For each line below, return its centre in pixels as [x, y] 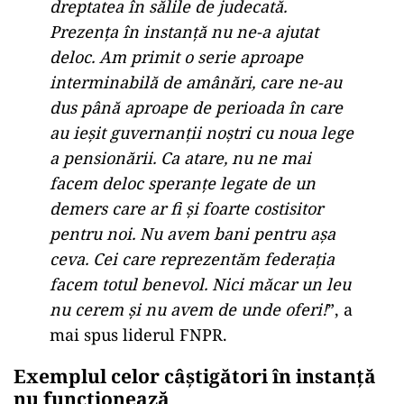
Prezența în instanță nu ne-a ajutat [184, 32]
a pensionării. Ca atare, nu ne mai [180, 158]
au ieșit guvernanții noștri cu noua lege [202, 133]
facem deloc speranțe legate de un [183, 183]
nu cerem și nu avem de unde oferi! [188, 309]
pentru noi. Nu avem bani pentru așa [193, 234]
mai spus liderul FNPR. [138, 335]
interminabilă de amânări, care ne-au [196, 82]
